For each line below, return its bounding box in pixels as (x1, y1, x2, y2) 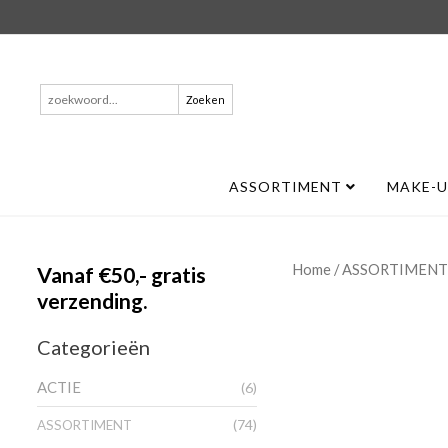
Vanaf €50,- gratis (37, 262, 206, 288)
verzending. (37, 288, 148, 314)
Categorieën (37, 335, 150, 359)
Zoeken (39, 85, 91, 104)
